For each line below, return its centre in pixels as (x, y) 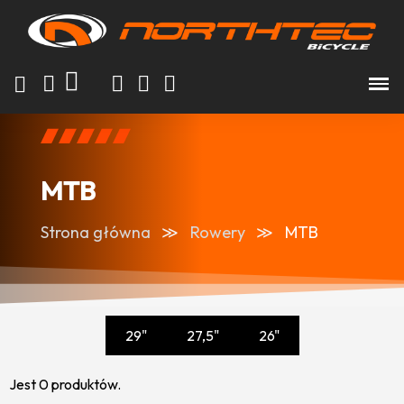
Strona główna (95, 232)
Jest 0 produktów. (65, 384)
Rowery (217, 232)
